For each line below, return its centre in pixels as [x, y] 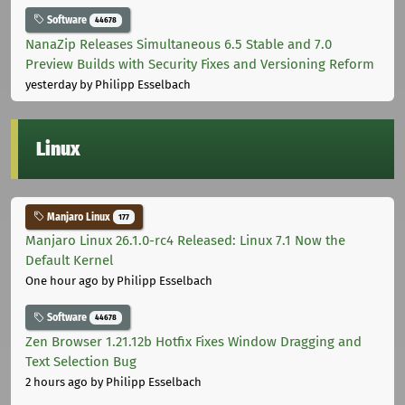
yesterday [51, 84]
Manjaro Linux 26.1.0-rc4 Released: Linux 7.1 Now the [185, 241]
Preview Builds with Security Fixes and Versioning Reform [200, 64]
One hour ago [62, 281]
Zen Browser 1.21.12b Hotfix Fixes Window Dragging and [193, 342]
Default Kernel [69, 261]
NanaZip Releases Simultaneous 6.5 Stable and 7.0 [179, 44]
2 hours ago [57, 382]
